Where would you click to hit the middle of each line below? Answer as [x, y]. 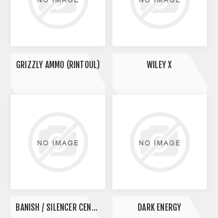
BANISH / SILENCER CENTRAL [94, 208]
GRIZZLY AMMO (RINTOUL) [58, 65]
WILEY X [160, 65]
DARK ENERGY [160, 208]
